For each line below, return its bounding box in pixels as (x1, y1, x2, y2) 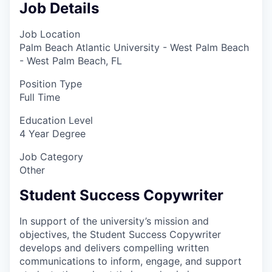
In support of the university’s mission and (19, 214, 209, 227)
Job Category (19, 150, 83, 163)
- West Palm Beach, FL (19, 54, 122, 67)
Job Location (19, 27, 80, 40)
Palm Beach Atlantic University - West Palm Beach (19, 41, 249, 53)
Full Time (19, 90, 60, 103)
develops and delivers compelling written (19, 241, 209, 254)
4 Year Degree (19, 127, 86, 140)
